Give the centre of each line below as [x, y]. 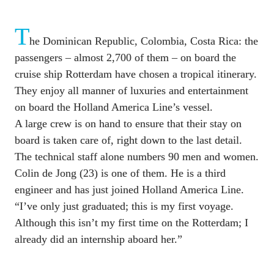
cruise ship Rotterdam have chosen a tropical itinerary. [136, 74]
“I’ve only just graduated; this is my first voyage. [124, 206]
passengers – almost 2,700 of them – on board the [125, 58]
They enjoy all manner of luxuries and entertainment [131, 91]
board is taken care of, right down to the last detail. [128, 140]
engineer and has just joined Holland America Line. [129, 190]
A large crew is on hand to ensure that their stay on [128, 124]
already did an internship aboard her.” [98, 239]
